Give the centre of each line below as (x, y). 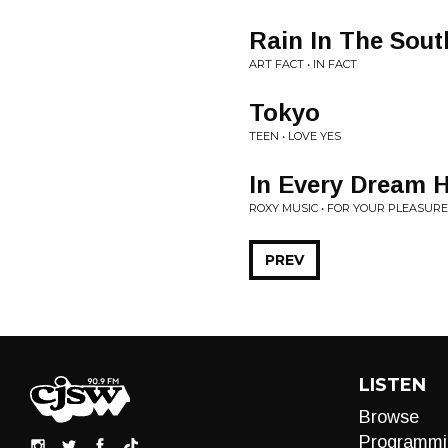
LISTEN (392, 385)
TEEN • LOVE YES (295, 136)
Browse (388, 417)
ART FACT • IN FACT (303, 64)
